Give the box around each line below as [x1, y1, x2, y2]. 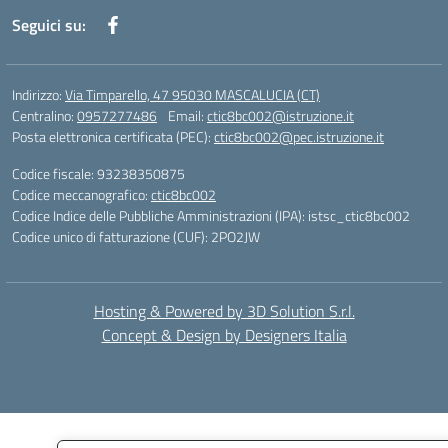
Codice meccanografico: [12, 184, 151, 205]
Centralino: [12, 105, 77, 126]
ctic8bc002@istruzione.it [207, 105, 354, 126]
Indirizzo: [12, 84, 65, 105]
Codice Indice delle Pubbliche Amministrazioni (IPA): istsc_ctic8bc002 [12, 205, 410, 226]
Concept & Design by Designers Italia [101, 323, 347, 347]
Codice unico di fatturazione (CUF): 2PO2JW [12, 226, 260, 247]
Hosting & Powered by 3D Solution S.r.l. [93, 299, 355, 323]
